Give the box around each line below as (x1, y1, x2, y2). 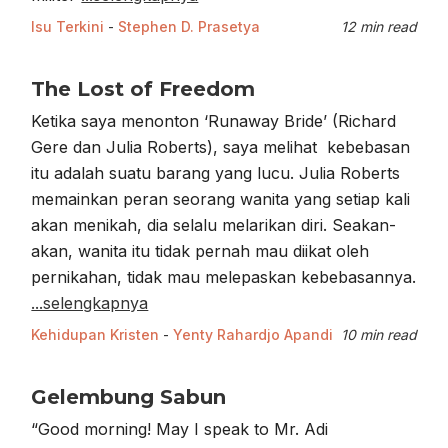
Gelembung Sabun (31, 385, 227, 410)
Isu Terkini (31, 18, 105, 36)
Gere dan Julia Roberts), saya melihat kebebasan (31, 137, 411, 158)
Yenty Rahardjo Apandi (173, 326, 334, 344)
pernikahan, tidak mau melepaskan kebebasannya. (31, 267, 417, 288)
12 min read (340, 18, 417, 36)
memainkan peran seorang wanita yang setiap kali (31, 189, 411, 210)
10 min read (340, 326, 417, 344)
